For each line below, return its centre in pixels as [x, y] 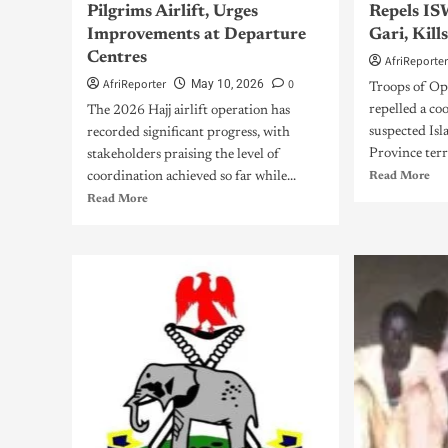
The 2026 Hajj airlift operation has [188, 111]
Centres [117, 58]
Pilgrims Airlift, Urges [172, 12]
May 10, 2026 [227, 84]
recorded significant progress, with [188, 133]
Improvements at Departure [196, 35]
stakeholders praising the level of [183, 155]
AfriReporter [134, 84]
